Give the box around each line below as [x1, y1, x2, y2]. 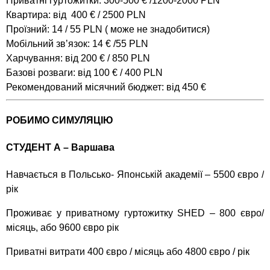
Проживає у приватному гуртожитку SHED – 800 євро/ [6, 208, 264, 219]
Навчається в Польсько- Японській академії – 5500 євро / [6, 169, 264, 180]
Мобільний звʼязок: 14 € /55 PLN [6, 38, 148, 49]
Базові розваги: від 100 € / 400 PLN [6, 67, 163, 78]
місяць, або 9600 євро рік [6, 222, 119, 233]
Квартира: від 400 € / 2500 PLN [6, 9, 146, 20]
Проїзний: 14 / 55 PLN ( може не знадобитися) [6, 24, 210, 34]
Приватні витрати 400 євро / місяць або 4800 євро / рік [6, 246, 250, 257]
